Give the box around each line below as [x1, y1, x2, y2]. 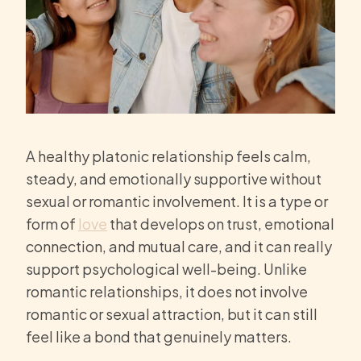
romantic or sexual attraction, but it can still [26, 305, 317, 324]
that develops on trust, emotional [107, 214, 334, 234]
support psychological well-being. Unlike [26, 259, 307, 279]
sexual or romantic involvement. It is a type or [26, 192, 328, 211]
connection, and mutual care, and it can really [26, 237, 332, 256]
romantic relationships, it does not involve [26, 282, 308, 301]
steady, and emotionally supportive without [26, 169, 322, 189]
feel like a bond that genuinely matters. [26, 327, 292, 346]
